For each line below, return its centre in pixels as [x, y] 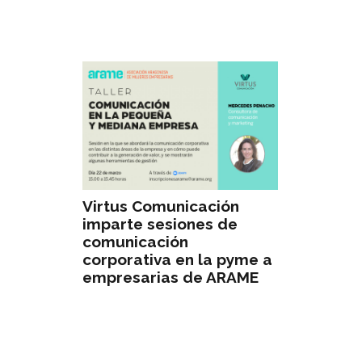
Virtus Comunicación [161, 206]
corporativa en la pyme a [177, 260]
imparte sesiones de [160, 224]
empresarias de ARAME [170, 278]
